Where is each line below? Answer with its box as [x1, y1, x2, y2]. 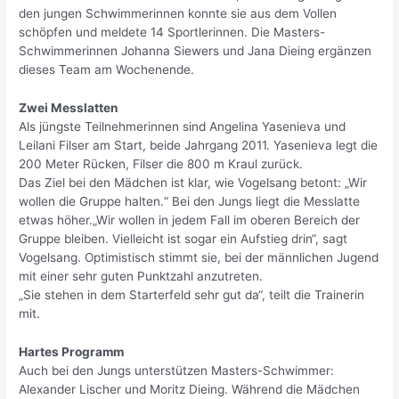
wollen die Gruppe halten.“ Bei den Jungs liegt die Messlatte [19, 194, 361, 209]
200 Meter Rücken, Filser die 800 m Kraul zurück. [19, 157, 304, 172]
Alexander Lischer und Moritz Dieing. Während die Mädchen [19, 382, 361, 397]
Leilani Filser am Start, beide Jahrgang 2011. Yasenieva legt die [19, 138, 379, 153]
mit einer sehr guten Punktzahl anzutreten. [19, 269, 264, 284]
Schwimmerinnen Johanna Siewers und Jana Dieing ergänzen [19, 44, 372, 59]
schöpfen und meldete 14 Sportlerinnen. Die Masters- [19, 25, 326, 40]
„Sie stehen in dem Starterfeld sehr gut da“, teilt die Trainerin [19, 288, 365, 303]
